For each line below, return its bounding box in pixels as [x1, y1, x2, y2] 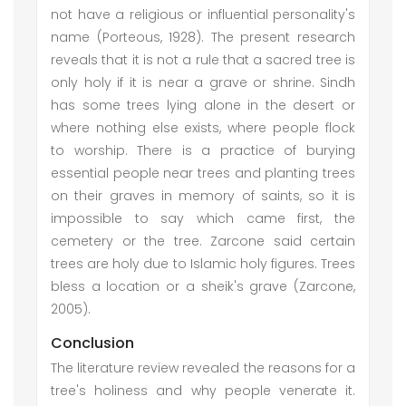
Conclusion [51, 333, 134, 353]
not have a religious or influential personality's [51, 5, 355, 24]
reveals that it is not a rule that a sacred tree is [51, 51, 355, 69]
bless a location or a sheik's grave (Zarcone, [51, 277, 355, 295]
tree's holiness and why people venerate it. [51, 382, 355, 400]
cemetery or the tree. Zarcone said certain [51, 232, 355, 250]
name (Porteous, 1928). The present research [51, 28, 355, 46]
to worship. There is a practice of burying [51, 141, 355, 159]
